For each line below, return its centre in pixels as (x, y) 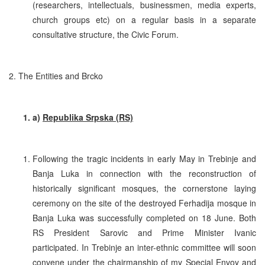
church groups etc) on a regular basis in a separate (144, 19)
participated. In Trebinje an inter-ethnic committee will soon (144, 247)
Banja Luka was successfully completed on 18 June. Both (144, 217)
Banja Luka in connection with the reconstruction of (144, 173)
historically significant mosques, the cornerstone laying (144, 188)
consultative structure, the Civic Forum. (106, 34)
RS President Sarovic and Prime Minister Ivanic (144, 232)
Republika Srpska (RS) (88, 117)
